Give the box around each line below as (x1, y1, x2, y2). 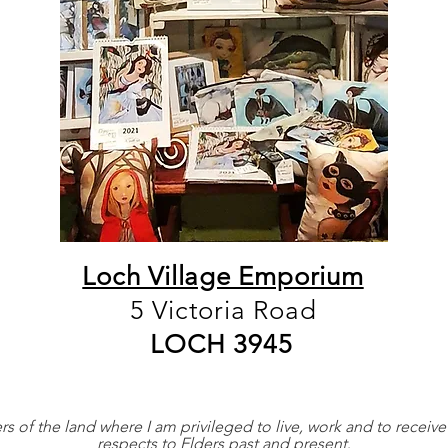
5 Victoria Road (129, 295, 317, 326)
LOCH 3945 (150, 329, 293, 360)
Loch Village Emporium (82, 261, 364, 292)
